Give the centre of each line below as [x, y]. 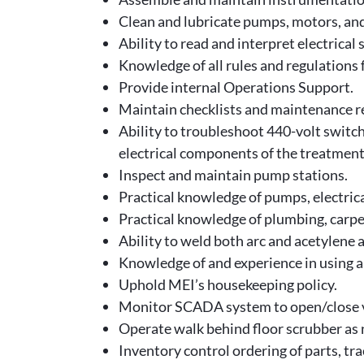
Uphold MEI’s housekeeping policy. [228, 284]
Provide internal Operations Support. [236, 87]
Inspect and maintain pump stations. [233, 174]
